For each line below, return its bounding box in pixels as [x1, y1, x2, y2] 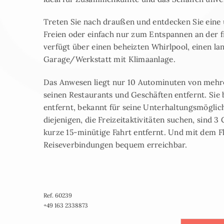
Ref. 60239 [43, 191, 72, 199]
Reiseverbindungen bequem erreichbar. [43, 139, 187, 149]
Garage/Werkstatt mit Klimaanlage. [43, 54, 175, 64]
